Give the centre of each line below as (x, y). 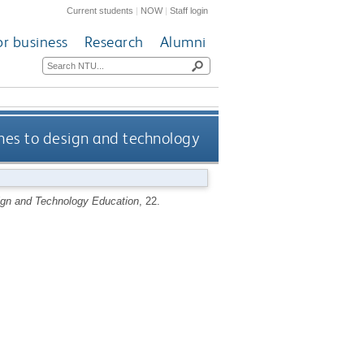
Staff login (189, 10)
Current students (100, 10)
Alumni (183, 42)
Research (114, 42)
